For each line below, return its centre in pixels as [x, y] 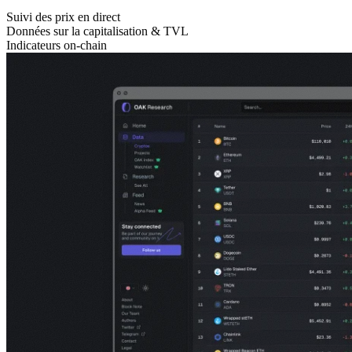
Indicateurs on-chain [57, 46]
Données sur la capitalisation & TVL [97, 31]
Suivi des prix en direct [63, 17]
